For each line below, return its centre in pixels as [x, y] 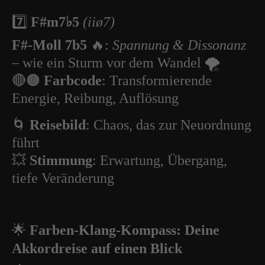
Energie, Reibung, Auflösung [95, 98]
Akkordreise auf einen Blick [97, 248]
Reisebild [58, 125]
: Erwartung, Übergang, [160, 160]
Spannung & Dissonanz [179, 45]
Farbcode [73, 80]
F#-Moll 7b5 [49, 45]
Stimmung [61, 160]
